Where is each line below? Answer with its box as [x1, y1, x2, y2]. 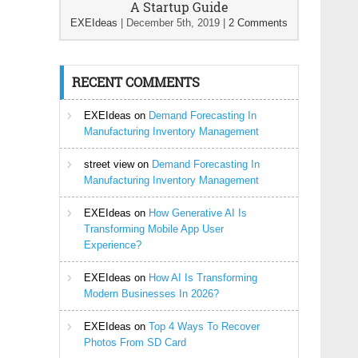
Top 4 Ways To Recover [149, 320, 260, 332]
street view [84, 158, 134, 170]
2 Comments [229, 17, 288, 29]
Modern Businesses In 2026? [84, 288, 219, 300]
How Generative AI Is [149, 207, 247, 219]
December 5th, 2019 [126, 17, 220, 29]
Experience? [84, 239, 141, 251]
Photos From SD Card [84, 336, 186, 348]
